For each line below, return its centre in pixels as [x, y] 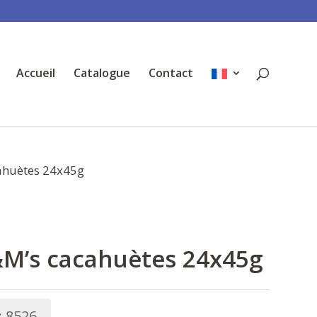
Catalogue [102, 73]
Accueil [35, 73]
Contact [171, 73]
